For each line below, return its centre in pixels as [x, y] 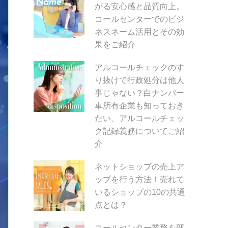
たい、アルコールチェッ [139, 118]
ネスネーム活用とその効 [139, 32]
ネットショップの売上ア [139, 167]
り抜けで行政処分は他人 [139, 80]
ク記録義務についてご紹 [139, 131]
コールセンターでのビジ [139, 19]
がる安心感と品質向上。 [139, 6]
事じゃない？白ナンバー [139, 93]
